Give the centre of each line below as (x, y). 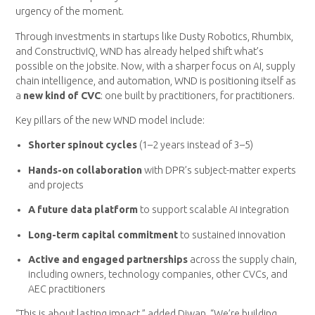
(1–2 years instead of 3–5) (195, 145)
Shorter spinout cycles (83, 145)
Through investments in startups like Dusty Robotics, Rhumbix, (155, 36)
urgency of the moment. (70, 12)
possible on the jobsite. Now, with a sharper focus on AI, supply (156, 66)
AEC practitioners (67, 289)
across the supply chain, (244, 259)
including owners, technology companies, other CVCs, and (158, 274)
